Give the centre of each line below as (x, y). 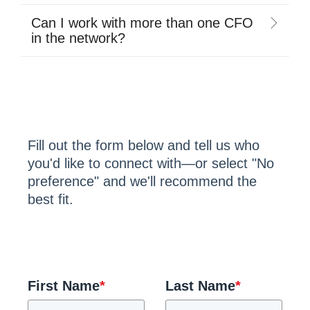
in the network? (78, 38)
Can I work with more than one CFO (142, 22)
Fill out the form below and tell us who (144, 145)
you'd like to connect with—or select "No (151, 163)
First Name (64, 285)
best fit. (51, 199)
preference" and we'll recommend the (142, 181)
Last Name (200, 285)
